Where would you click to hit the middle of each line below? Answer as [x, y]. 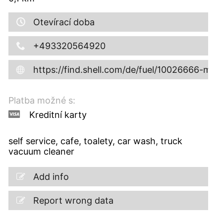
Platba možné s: [42, 100]
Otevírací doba [64, 22]
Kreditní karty [58, 114]
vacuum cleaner [41, 151]
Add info [51, 176]
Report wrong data [73, 200]
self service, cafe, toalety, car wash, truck [95, 141]
